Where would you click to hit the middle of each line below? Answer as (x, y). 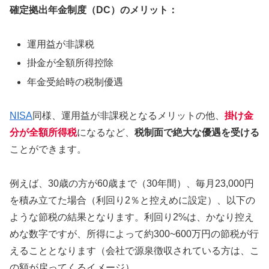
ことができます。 (48, 150)
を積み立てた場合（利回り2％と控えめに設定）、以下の (132, 201)
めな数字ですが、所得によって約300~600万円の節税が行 (134, 234)
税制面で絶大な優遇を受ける (197, 133)
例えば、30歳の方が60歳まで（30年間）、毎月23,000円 (132, 184)
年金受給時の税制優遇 (75, 82)
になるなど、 (106, 133)
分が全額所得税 (43, 133)
